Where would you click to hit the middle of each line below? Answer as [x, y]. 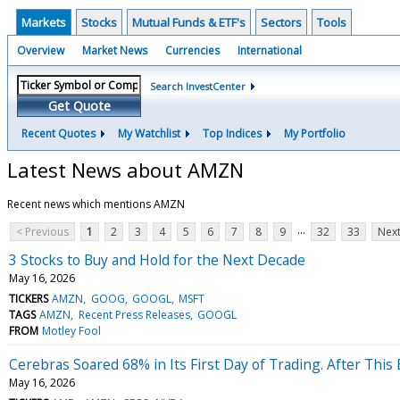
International [270, 50]
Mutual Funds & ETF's [189, 22]
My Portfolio [315, 133]
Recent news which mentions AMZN [96, 204]
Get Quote [79, 106]
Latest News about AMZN [125, 169]
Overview [41, 50]
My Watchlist [149, 133]
